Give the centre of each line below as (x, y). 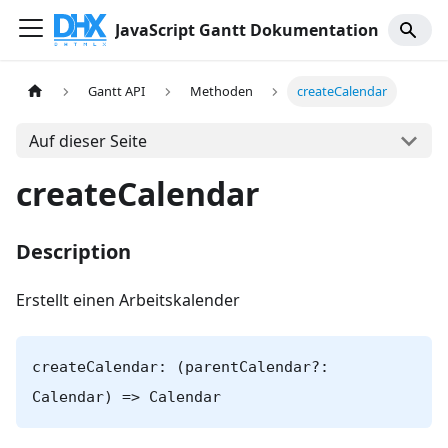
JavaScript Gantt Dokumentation (247, 30)
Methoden (221, 91)
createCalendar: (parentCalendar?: (180, 367)
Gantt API (117, 91)
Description (73, 251)
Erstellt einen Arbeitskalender (128, 300)
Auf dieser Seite (87, 140)
